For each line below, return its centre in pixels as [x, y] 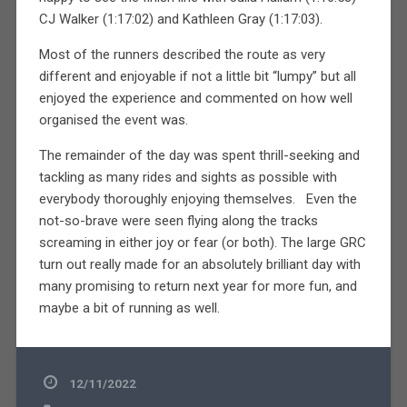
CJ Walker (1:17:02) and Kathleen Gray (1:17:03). [180, 19]
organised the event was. [113, 119]
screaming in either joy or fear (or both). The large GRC [202, 242]
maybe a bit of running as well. [129, 308]
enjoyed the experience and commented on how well [195, 98]
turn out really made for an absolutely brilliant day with [199, 264]
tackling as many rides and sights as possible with [188, 177]
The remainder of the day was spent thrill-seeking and [199, 155]
